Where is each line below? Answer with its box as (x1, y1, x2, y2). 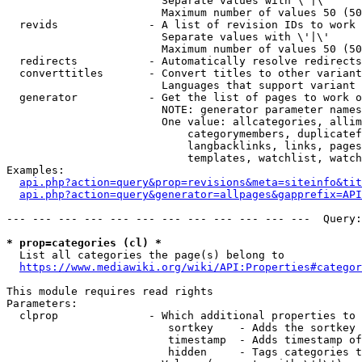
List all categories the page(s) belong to (6, 249, 284, 261)
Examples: (6, 164, 65, 176)
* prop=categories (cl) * (6, 237, 162, 249)
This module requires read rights (6, 285, 213, 297)
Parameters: (6, 297, 78, 309)
